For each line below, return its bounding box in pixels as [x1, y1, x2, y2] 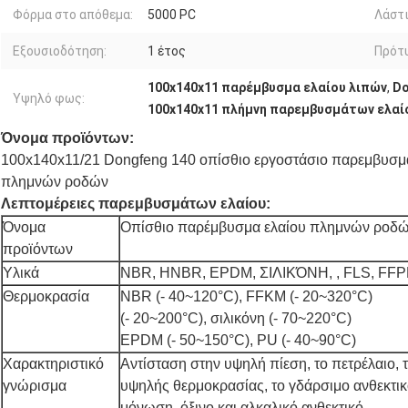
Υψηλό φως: [13, 91, 85, 107]
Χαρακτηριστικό [3, 356, 104, 372]
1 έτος [148, 44, 186, 59]
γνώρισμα [3, 378, 66, 394]
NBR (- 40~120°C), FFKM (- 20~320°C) [120, 289, 372, 305]
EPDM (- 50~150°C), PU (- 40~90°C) [120, 332, 356, 349]
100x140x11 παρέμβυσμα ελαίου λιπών [148, 80, 387, 96]
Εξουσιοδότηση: [13, 44, 107, 59]
